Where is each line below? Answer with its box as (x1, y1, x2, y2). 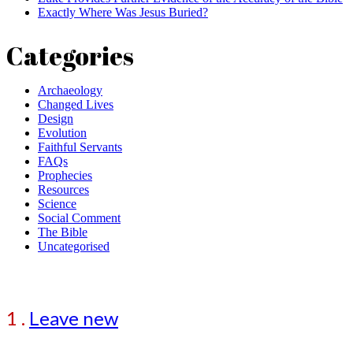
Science (38, 197, 76, 211)
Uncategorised (38, 240, 110, 254)
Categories (6, 39, 134, 73)
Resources (38, 183, 89, 197)
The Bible (38, 225, 87, 240)
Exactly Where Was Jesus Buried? (38, 6, 208, 20)
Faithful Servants (38, 140, 122, 154)
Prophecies (38, 169, 92, 183)
